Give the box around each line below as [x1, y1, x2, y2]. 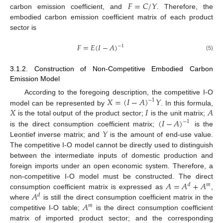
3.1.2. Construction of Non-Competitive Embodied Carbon [10, 64, 213, 73]
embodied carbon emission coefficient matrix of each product [10, 13, 213, 21]
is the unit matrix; [148, 109, 208, 117]
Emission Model [10, 74, 60, 83]
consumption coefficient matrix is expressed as [10, 182, 166, 191]
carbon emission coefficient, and [10, 2, 128, 11]
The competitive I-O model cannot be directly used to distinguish [10, 140, 213, 149]
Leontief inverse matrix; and [10, 130, 103, 138]
